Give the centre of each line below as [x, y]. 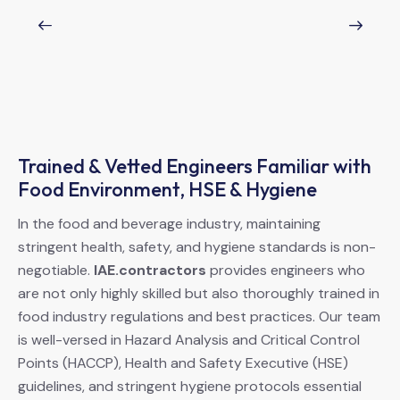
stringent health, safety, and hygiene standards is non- [197, 247]
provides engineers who [286, 271]
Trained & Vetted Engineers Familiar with [195, 167]
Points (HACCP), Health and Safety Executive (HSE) [183, 363]
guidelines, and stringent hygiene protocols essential [190, 387]
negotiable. [56, 271]
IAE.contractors [150, 271]
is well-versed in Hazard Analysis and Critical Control [189, 340]
